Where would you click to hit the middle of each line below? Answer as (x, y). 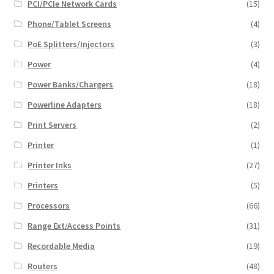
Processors (49, 205)
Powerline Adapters (65, 104)
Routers (43, 266)
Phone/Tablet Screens (70, 24)
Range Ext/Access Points (74, 225)
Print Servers (52, 124)
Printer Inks (50, 165)
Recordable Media (61, 246)
